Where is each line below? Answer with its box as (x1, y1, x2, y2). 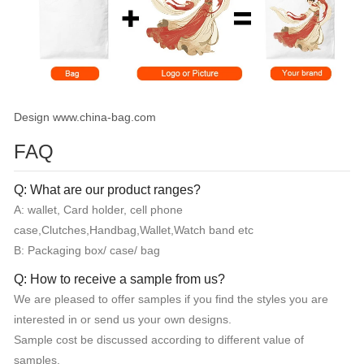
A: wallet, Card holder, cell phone (14, 202, 183, 216)
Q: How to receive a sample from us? (14, 271, 225, 286)
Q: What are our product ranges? (14, 182, 201, 197)
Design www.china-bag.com (14, 110, 156, 123)
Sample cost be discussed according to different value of (14, 332, 304, 346)
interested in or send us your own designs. (14, 312, 232, 326)
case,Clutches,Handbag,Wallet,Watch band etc (14, 223, 253, 236)
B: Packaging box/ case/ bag (14, 243, 160, 257)
